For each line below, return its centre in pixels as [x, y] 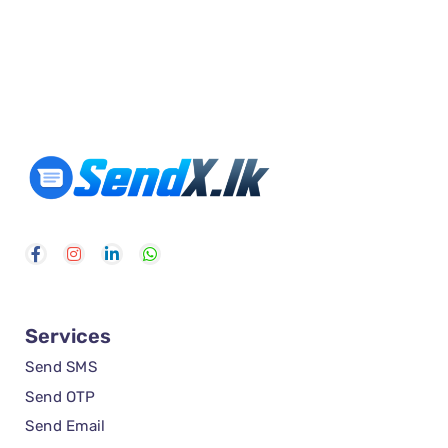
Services [68, 336]
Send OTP [60, 396]
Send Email [65, 425]
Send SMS [61, 367]
